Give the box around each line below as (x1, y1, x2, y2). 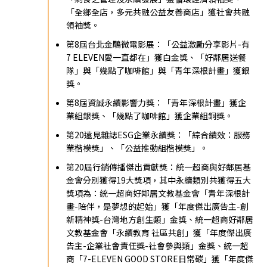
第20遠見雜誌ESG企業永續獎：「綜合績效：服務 (66, 128, 251, 141)
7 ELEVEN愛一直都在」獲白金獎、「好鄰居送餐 (66, 51, 247, 63)
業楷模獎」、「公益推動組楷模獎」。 (66, 141, 209, 154)
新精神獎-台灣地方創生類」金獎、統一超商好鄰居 (66, 213, 254, 225)
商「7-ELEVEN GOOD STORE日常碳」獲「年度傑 (66, 252, 254, 265)
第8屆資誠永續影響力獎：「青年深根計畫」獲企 (66, 96, 247, 108)
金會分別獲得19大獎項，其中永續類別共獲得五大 (66, 173, 252, 186)
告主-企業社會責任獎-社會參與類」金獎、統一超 (66, 239, 249, 252)
